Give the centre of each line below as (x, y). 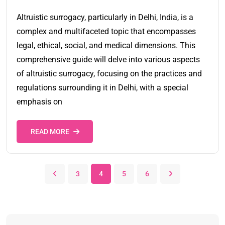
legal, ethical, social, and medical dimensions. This (106, 46)
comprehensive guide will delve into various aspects (108, 60)
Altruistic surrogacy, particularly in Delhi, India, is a (105, 18)
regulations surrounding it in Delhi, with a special (102, 88)
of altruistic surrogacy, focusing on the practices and (109, 74)
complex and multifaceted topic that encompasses (106, 32)
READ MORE (50, 132)
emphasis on (39, 102)
